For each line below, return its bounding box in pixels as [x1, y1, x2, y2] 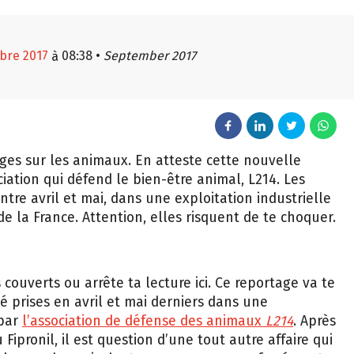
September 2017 [104, 48, 196, 63]
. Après [293, 313, 336, 330]
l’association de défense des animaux [22, 313, 265, 330]
